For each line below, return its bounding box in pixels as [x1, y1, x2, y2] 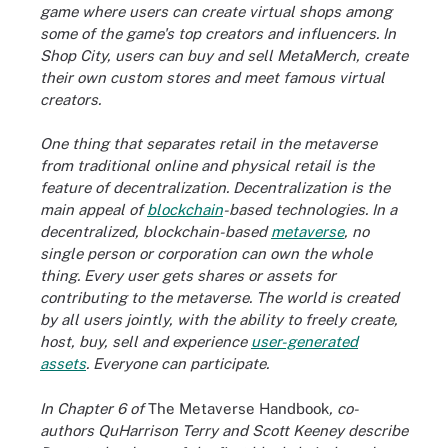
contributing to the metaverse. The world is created [40, 289, 399, 306]
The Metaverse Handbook [148, 399, 329, 417]
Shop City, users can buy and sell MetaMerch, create [40, 46, 408, 64]
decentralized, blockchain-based [40, 223, 271, 240]
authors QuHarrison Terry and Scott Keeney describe [40, 421, 408, 439]
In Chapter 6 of [40, 399, 148, 417]
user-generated [251, 333, 358, 350]
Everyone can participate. [89, 355, 269, 372]
